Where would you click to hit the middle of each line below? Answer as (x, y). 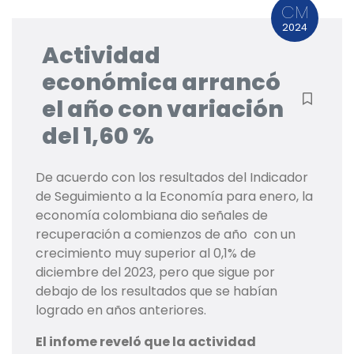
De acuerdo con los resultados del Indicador (172, 178)
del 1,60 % (98, 136)
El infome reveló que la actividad (146, 342)
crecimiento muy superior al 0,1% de (146, 254)
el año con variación (163, 109)
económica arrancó (161, 83)
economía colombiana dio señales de (152, 216)
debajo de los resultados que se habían (156, 292)
